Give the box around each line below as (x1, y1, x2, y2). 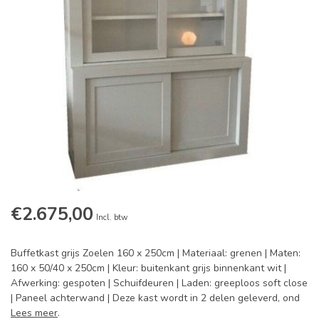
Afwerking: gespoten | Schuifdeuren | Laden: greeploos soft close (11, 276, 308, 291)
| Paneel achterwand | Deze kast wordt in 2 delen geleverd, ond (11, 291, 300, 305)
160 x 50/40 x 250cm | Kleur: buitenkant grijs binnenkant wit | (11, 261, 286, 276)
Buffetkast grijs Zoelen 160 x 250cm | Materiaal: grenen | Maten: (11, 246, 300, 261)
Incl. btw (96, 212, 127, 224)
